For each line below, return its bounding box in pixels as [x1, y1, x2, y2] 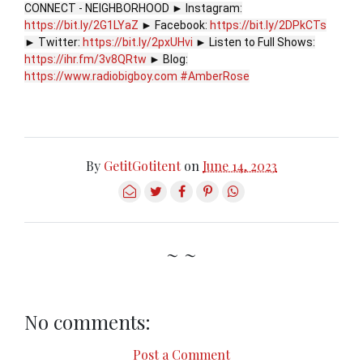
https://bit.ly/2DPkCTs [210, 19, 327, 32]
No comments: [24, 309, 151, 335]
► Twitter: [24, 36, 83, 49]
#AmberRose [180, 70, 250, 83]
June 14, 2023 [203, 157, 277, 175]
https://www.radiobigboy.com [24, 70, 177, 83]
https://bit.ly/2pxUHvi [83, 36, 193, 49]
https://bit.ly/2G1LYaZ [24, 19, 139, 32]
